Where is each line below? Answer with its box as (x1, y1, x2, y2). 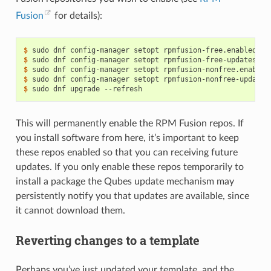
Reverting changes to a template (15, 232, 200, 249)
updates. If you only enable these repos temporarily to (15, 162, 244, 172)
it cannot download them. (15, 206, 125, 216)
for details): (51, 11, 102, 21)
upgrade (70, 85, 100, 94)
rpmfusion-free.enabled (163, 46, 256, 55)
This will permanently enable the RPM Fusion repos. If (15, 119, 244, 129)
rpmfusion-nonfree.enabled (163, 65, 269, 74)
